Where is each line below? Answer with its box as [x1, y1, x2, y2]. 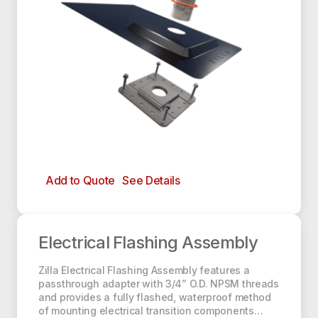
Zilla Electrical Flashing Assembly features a [38, 264, 250, 277]
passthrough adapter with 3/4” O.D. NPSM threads [38, 278, 279, 290]
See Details [122, 173, 180, 188]
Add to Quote [45, 173, 116, 188]
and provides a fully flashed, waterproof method [38, 291, 271, 304]
